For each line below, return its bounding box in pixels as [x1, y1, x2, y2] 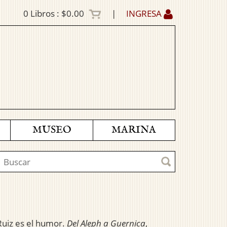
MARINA [111, 124, 157, 137]
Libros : [28, 8, 61, 19]
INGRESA [126, 8, 164, 19]
